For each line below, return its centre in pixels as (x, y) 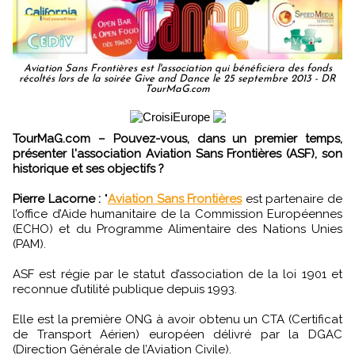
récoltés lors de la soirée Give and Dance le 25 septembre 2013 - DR (177, 78)
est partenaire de (292, 198)
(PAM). (29, 244)
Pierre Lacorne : (57, 198)
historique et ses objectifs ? (88, 168)
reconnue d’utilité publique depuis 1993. (125, 289)
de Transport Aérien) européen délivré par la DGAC (177, 334)
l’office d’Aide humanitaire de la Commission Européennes (177, 214)
